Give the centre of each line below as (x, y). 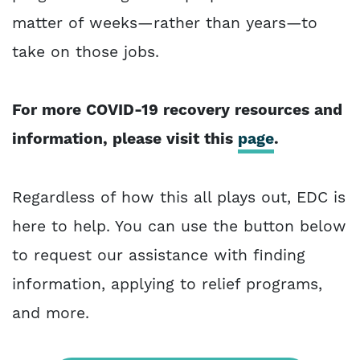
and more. (51, 313)
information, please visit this (125, 140)
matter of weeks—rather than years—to (165, 24)
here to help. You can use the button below (179, 227)
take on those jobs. (86, 53)
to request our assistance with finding (159, 256)
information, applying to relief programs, (167, 284)
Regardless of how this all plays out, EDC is (179, 198)
